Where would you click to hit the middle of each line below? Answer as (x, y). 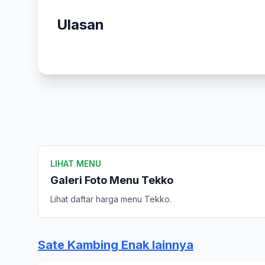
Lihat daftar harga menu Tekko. (111, 199)
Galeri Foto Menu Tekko (112, 180)
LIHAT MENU (76, 164)
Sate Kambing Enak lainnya (116, 245)
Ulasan (80, 25)
